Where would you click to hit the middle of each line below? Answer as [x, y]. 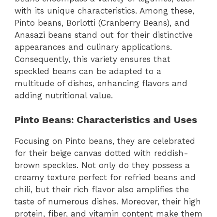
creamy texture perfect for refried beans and [105, 178]
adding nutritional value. [64, 95]
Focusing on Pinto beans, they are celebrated [105, 141]
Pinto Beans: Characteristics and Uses [106, 120]
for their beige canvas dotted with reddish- [101, 153]
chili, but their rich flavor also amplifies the [102, 190]
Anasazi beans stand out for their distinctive [104, 35]
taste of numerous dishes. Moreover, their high [108, 202]
